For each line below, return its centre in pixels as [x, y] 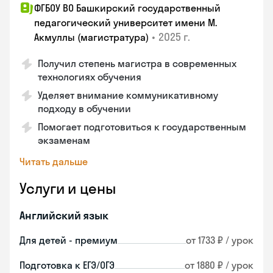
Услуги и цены [68, 188]
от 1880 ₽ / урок [219, 265]
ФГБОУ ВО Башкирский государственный [127, 8]
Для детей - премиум [69, 240]
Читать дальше [54, 161]
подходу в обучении [84, 108]
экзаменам [64, 140]
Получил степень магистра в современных [137, 63]
